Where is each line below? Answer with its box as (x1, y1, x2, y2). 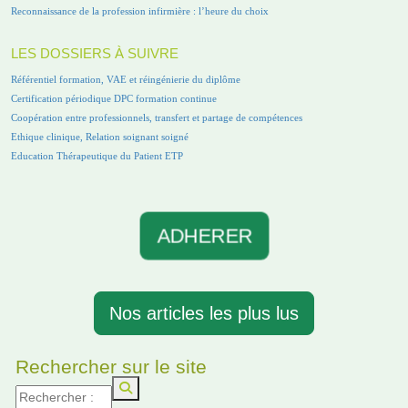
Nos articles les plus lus (109, 302, 299, 323)
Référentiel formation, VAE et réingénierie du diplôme (11, 73, 240, 85)
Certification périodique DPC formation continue (11, 92, 217, 104)
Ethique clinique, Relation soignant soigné (11, 130, 189, 142)
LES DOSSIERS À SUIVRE (11, 46, 178, 61)
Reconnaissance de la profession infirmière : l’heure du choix (11, 5, 269, 16)
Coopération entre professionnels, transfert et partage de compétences (11, 111, 302, 123)
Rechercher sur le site (15, 355, 207, 378)
